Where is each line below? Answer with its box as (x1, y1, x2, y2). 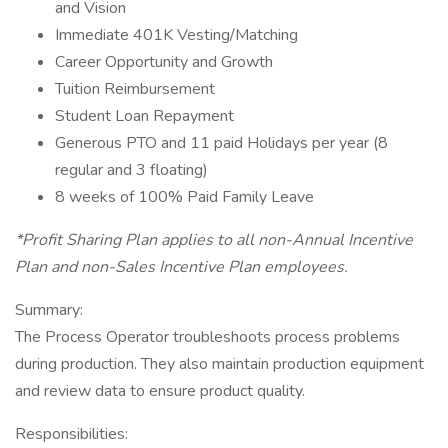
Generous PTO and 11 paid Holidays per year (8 (55, 132, 388, 154)
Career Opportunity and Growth (55, 51, 273, 73)
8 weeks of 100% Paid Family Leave (55, 186, 318, 208)
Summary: (15, 299, 83, 321)
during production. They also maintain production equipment (15, 353, 424, 375)
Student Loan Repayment (55, 105, 234, 127)
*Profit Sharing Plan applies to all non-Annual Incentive (15, 229, 413, 251)
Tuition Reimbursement (55, 78, 215, 100)
